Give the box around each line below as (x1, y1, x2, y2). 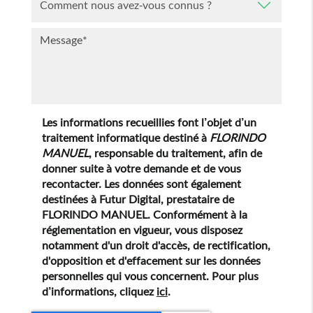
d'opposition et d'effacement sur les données (41, 254, 261, 267)
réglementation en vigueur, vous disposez (41, 223, 242, 236)
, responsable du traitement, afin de (88, 146, 262, 159)
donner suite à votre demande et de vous (41, 161, 241, 175)
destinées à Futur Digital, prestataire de (41, 192, 234, 205)
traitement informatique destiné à (41, 131, 207, 144)
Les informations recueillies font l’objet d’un (41, 115, 256, 129)
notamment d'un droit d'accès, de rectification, (41, 238, 270, 252)
